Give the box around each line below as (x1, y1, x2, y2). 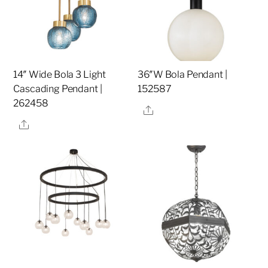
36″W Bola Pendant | (138, 69, 227, 81)
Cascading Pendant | (13, 83, 102, 95)
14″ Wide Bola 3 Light (13, 69, 106, 81)
